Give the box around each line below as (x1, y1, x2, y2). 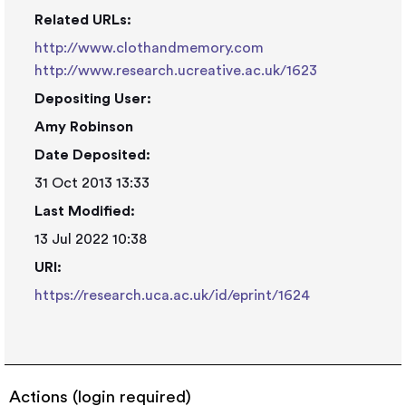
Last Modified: (34, 204, 135, 218)
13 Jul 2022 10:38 (34, 232, 147, 246)
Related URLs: (34, 13, 131, 27)
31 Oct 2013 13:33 (34, 176, 150, 190)
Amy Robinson (34, 120, 133, 134)
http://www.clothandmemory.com (34, 41, 264, 55)
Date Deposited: (34, 148, 150, 162)
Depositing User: (34, 92, 151, 106)
